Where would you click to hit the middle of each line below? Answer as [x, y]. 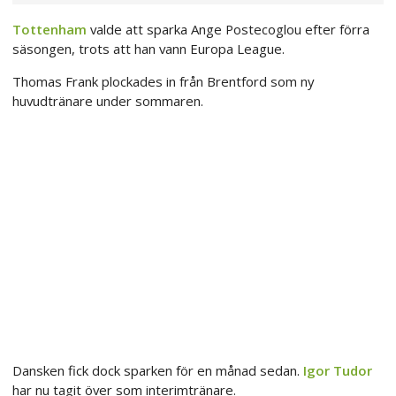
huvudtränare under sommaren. [108, 101]
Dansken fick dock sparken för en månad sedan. [158, 370]
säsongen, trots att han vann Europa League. [148, 49]
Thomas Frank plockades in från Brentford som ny [164, 82]
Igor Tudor [338, 370]
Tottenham [49, 30]
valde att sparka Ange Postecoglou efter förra [228, 30]
